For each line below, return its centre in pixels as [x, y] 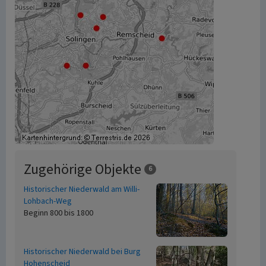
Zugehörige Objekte [84, 170]
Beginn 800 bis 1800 [58, 213]
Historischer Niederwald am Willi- [82, 189]
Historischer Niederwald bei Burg [82, 252]
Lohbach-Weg [48, 201]
